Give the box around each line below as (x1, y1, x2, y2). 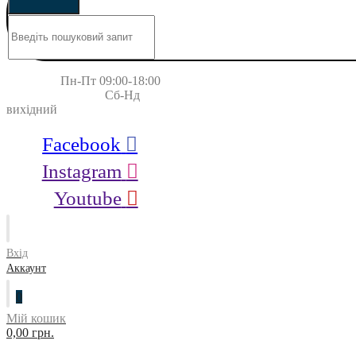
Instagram (41, 161, 122, 182)
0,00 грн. (6, 326, 54, 339)
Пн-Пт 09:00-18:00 (6, 74, 183, 87)
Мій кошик (6, 311, 66, 325)
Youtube (53, 188, 122, 209)
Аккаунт (6, 262, 46, 274)
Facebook (42, 133, 122, 155)
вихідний (6, 103, 57, 116)
